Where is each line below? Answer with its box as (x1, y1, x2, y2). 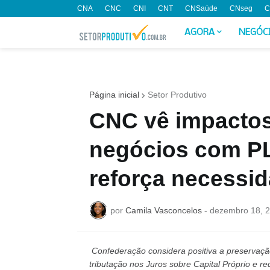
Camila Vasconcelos (125, 205, 202, 215)
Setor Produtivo (147, 90, 207, 99)
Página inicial (89, 90, 139, 99)
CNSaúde (184, 4, 218, 13)
